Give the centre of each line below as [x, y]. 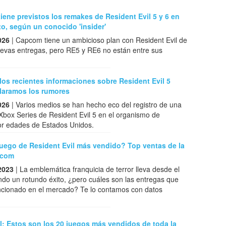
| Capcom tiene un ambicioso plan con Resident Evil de [98, 40]
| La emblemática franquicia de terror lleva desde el [97, 169]
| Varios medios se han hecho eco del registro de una [96, 105]
